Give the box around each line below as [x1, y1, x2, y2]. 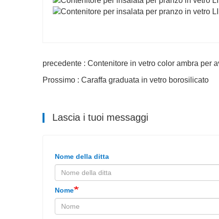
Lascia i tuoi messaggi [49, 111, 148, 123]
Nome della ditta [55, 152, 109, 160]
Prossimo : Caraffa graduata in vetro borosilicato [43, 75, 209, 84]
